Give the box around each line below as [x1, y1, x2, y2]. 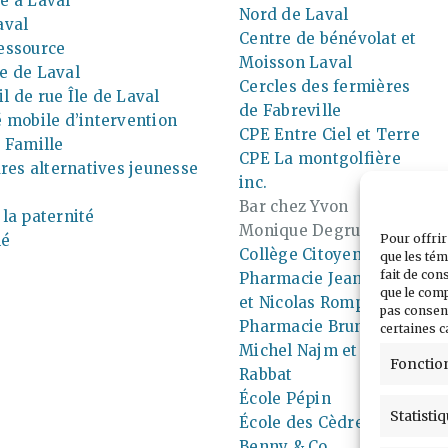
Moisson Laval [239, 52, 353, 72]
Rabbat [239, 364, 293, 384]
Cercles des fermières [239, 76, 411, 96]
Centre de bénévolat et [239, 28, 417, 48]
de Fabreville [239, 100, 342, 120]
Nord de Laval [239, 4, 349, 24]
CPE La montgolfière [239, 148, 401, 168]
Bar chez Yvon [239, 196, 349, 216]
